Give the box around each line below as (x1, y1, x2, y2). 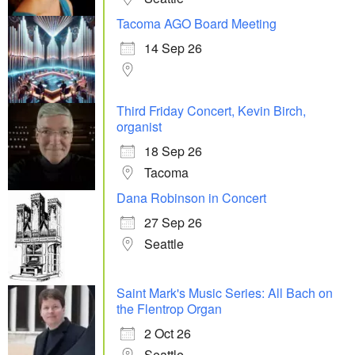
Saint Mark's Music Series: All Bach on (116, 284, 333, 303)
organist (116, 117, 162, 136)
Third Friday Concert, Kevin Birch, (116, 101, 306, 120)
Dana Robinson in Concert (116, 189, 266, 208)
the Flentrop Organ (116, 300, 222, 319)
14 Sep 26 (144, 39, 202, 58)
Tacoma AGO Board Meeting (116, 14, 277, 33)
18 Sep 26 (144, 142, 202, 161)
